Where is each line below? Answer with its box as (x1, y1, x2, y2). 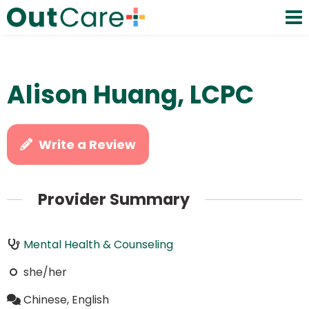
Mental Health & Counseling (23, 236, 173, 252)
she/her (23, 263, 67, 280)
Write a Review (39, 136, 137, 153)
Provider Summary (37, 188, 190, 211)
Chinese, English (23, 291, 109, 308)
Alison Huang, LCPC (7, 77, 254, 112)
